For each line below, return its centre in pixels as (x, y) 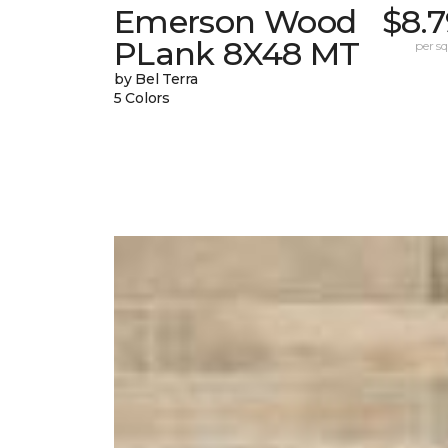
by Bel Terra (156, 79)
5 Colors (142, 98)
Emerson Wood (235, 22)
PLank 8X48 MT (237, 54)
